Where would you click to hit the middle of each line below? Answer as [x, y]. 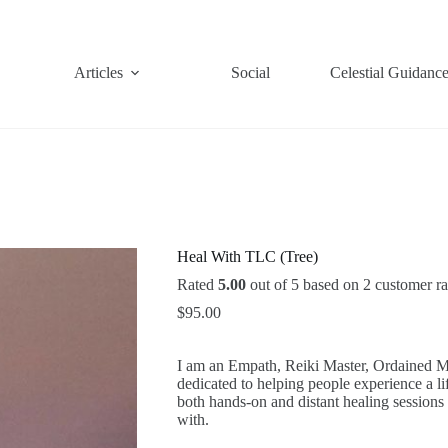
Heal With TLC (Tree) [247, 257]
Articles [98, 72]
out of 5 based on [304, 285]
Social [250, 72]
